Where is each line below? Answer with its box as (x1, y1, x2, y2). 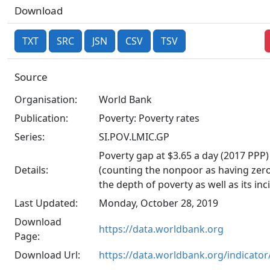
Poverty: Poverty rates (99, 111, 199, 125)
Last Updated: (14, 196, 78, 210)
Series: (14, 130, 45, 143)
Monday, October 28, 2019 (99, 196, 218, 210)
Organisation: (14, 93, 77, 106)
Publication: (14, 111, 68, 125)
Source (14, 70, 48, 84)
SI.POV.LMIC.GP (99, 130, 169, 143)
